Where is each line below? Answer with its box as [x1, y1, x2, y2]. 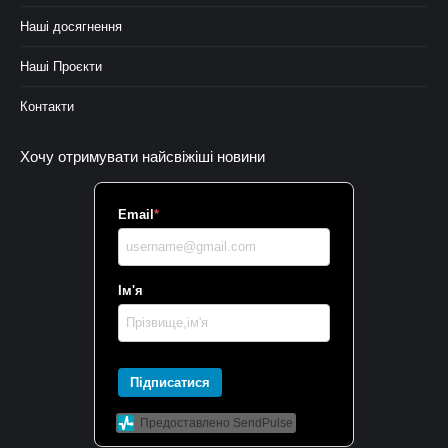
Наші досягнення [20, 19, 122, 34]
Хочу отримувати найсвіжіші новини [20, 148, 265, 165]
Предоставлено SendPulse [140, 416, 293, 430]
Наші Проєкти [20, 59, 102, 74]
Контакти [20, 99, 74, 114]
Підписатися [130, 374, 210, 390]
